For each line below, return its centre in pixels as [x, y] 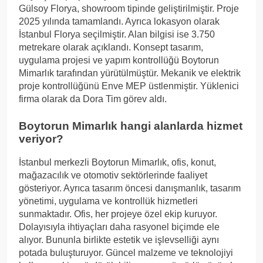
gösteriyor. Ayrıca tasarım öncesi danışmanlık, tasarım [130, 188]
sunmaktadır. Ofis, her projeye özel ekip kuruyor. [118, 214]
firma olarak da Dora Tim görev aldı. [93, 99]
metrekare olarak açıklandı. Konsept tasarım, [111, 47]
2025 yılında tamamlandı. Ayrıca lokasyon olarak [119, 21]
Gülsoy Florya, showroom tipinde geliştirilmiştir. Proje [129, 8]
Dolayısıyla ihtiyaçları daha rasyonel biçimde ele [119, 227]
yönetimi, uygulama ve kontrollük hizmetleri [108, 201]
